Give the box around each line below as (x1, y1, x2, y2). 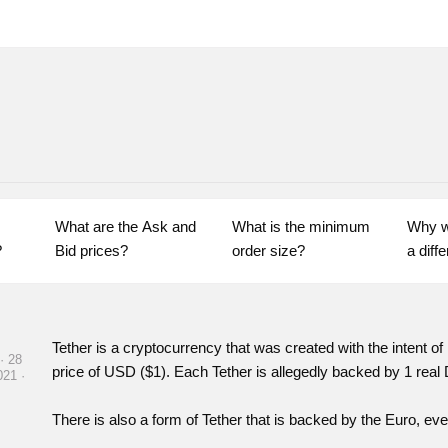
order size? (231, 242, 305, 259)
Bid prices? (54, 242, 128, 259)
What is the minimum (231, 218, 370, 235)
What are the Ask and (54, 218, 196, 235)
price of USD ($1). (52, 363, 175, 380)
